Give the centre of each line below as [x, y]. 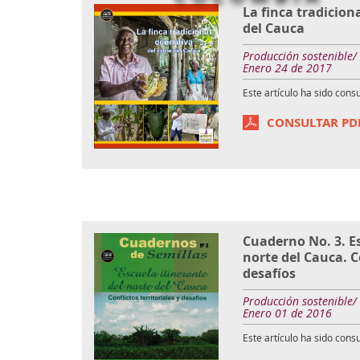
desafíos [269, 273]
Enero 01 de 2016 [287, 313]
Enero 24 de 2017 [287, 68]
